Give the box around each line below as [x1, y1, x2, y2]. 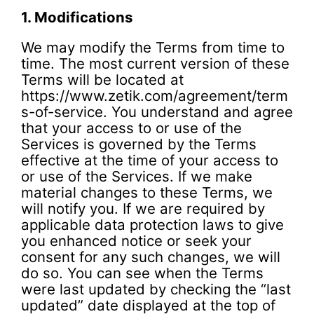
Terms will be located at [21, 71, 184, 89]
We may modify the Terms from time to [21, 39, 285, 57]
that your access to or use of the [21, 119, 242, 137]
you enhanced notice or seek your [21, 232, 252, 250]
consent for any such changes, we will [21, 248, 280, 266]
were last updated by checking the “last [21, 280, 291, 299]
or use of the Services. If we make [21, 168, 252, 186]
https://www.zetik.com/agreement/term [21, 87, 288, 105]
